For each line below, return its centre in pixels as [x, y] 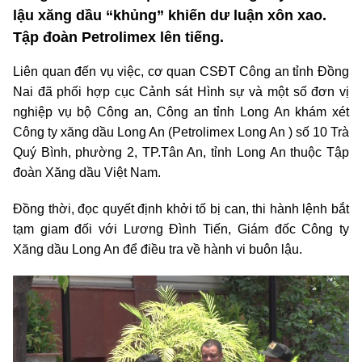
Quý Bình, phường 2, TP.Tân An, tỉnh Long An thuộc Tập [181, 152]
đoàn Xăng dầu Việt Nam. [87, 172]
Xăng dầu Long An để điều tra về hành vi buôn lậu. [159, 249]
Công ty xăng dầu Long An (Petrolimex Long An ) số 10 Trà [181, 132]
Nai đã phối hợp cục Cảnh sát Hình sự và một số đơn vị [181, 91]
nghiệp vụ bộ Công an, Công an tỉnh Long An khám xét [181, 112]
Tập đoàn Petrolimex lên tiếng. [118, 37]
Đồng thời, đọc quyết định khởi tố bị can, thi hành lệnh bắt [181, 208]
